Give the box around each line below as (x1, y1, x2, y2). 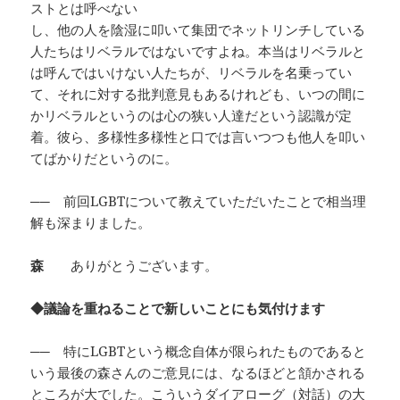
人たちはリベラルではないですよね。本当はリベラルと (30, 42, 366, 61)
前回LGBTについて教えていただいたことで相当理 (63, 192, 367, 211)
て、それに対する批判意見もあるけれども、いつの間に (30, 85, 366, 104)
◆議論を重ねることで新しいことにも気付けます (30, 299, 326, 318)
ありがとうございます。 (71, 256, 219, 275)
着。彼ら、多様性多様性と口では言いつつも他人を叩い (30, 128, 366, 146)
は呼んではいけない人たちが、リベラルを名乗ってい (30, 63, 353, 82)
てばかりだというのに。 (30, 149, 179, 168)
